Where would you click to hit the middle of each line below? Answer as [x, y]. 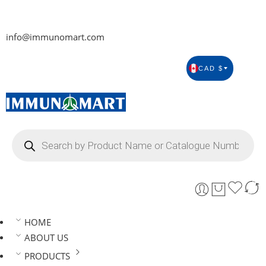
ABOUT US [46, 238]
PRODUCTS [47, 256]
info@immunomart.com [55, 37]
